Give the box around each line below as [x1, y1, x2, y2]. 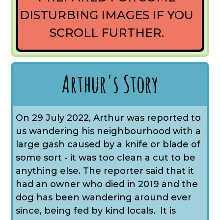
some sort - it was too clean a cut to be [16, 152, 196, 164]
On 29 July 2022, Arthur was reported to [16, 112, 201, 124]
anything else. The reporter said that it [16, 165, 194, 177]
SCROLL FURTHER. [49, 26, 164, 40]
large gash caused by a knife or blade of [16, 139, 201, 150]
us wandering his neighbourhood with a [16, 126, 201, 137]
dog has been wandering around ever [16, 192, 192, 203]
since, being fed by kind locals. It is [16, 205, 176, 217]
